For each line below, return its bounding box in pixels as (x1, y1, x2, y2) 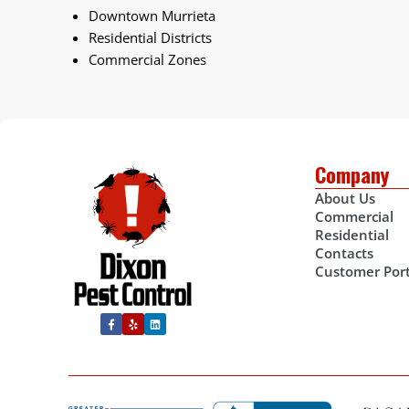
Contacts (315, 243, 374, 262)
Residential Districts (89, 27, 213, 47)
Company (315, 158, 390, 189)
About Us (315, 188, 376, 207)
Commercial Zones (89, 49, 207, 68)
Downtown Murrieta (89, 6, 216, 26)
